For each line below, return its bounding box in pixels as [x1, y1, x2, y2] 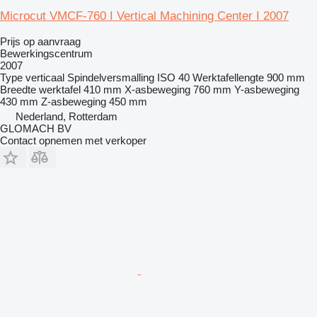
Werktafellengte [192, 71, 264, 83]
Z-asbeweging [41, 95, 106, 108]
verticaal [25, 71, 64, 83]
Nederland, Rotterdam [16, 110, 117, 122]
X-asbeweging [125, 83, 190, 96]
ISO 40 [157, 71, 190, 83]
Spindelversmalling [67, 71, 154, 83]
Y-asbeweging [234, 83, 299, 96]
